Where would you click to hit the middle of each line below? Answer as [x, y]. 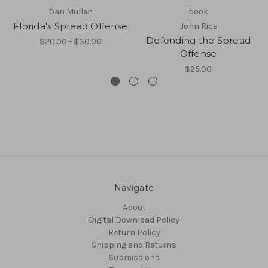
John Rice [198, 26]
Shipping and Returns [134, 245]
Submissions [134, 257]
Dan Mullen [70, 11]
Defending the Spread [198, 40]
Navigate [134, 188]
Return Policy [134, 232]
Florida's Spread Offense [70, 26]
